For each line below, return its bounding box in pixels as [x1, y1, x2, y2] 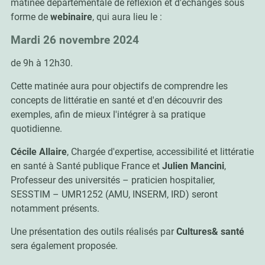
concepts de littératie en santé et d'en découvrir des [10, 95, 222, 106]
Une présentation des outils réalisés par [10, 226, 176, 238]
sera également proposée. [10, 240, 120, 252]
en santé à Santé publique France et [10, 160, 162, 172]
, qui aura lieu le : [92, 11, 164, 23]
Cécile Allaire [10, 146, 67, 158]
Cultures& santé [176, 226, 244, 238]
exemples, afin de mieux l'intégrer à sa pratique [10, 109, 205, 121]
